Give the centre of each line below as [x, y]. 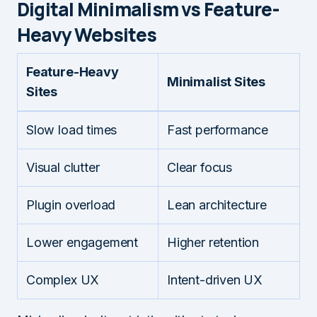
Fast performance [218, 129]
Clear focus [200, 167]
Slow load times [72, 129]
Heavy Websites [87, 34]
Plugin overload [71, 204]
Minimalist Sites [217, 81]
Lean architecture [217, 204]
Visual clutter [63, 167]
